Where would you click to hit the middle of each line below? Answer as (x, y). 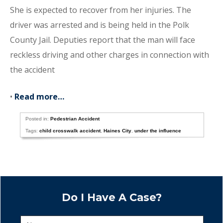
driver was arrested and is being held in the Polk (100, 25)
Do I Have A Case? (111, 197)
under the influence (158, 131)
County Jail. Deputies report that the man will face (103, 40)
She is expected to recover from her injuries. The (101, 10)
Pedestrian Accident (75, 119)
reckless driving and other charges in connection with (110, 55)
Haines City (118, 131)
